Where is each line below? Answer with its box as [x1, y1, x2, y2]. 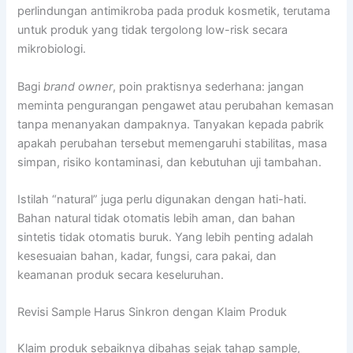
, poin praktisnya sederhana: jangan [113, 79, 305, 94]
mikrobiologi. [17, 42, 87, 57]
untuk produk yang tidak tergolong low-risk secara [17, 23, 288, 38]
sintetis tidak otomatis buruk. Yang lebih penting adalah [17, 230, 314, 245]
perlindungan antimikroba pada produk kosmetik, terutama [17, 4, 331, 19]
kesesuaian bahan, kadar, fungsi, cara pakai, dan [17, 249, 277, 264]
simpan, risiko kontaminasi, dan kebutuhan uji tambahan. [17, 154, 322, 169]
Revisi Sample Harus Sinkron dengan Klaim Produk [17, 305, 288, 320]
